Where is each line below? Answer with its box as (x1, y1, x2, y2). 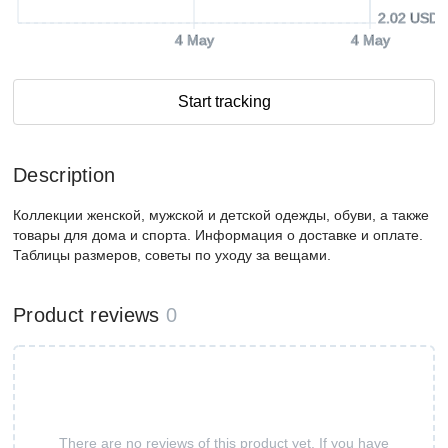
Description (13, 164, 116, 186)
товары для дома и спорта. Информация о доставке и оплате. (13, 227, 423, 243)
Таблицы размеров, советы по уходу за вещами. (13, 247, 331, 263)
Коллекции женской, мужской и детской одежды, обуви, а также (13, 207, 429, 223)
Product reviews (13, 304, 160, 326)
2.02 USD (378, 10, 439, 26)
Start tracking (177, 93, 271, 110)
